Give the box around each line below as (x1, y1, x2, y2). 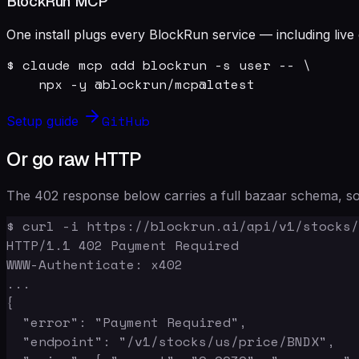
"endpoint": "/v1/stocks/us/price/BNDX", (6, 331, 335, 351)
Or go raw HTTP (6, 146, 142, 171)
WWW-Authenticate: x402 (6, 254, 183, 274)
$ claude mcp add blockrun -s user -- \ (6, 54, 311, 75)
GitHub (102, 111, 150, 131)
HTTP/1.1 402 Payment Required (6, 235, 239, 255)
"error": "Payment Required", (6, 312, 247, 332)
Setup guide (6, 112, 83, 129)
